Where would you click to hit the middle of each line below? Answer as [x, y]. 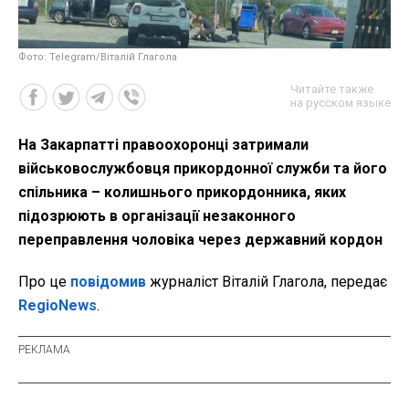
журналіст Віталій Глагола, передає [267, 282]
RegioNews [58, 306]
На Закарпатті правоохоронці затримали [163, 145]
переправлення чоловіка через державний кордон [200, 240]
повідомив [106, 282]
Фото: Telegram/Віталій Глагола [98, 58]
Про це [42, 282]
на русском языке [341, 103]
